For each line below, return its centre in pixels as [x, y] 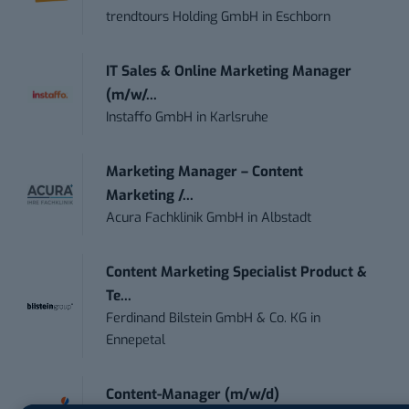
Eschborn [304, 17]
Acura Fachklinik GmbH [175, 218]
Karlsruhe [240, 118]
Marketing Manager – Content [205, 172]
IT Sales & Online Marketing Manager [229, 72]
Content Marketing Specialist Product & [237, 273]
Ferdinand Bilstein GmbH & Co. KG [207, 319]
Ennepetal [136, 341]
